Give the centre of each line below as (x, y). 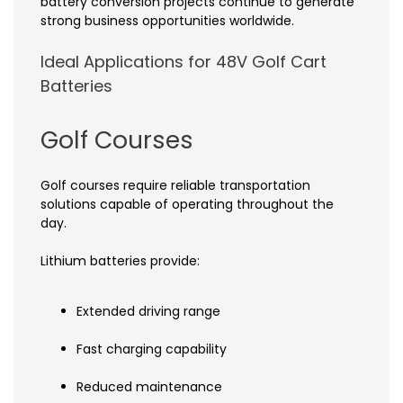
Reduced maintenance (149, 387)
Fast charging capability (152, 349)
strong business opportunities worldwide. (167, 21)
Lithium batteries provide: (120, 261)
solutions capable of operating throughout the (187, 205)
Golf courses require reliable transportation (175, 186)
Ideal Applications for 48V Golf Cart (184, 62)
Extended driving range (148, 312)
